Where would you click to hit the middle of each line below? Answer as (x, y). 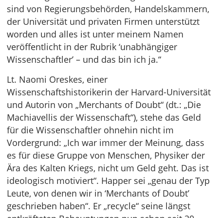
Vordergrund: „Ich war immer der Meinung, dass (106, 143)
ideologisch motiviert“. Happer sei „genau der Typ (108, 181)
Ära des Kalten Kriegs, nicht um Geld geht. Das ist (108, 168)
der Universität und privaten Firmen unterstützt (103, 21)
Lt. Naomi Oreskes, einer (57, 79)
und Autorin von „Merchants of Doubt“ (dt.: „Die (104, 105)
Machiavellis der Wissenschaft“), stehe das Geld (104, 117)
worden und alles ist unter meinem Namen (95, 34)
